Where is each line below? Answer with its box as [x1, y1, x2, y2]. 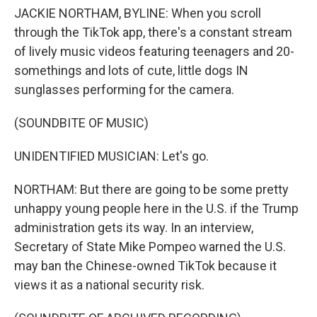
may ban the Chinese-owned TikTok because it [14, 258, 277, 273]
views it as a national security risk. [14, 277, 204, 292]
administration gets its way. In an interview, [14, 220, 253, 235]
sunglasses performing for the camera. [14, 82, 234, 97]
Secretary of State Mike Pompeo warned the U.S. [14, 239, 286, 254]
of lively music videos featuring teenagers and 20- [14, 44, 294, 59]
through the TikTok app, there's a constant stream [14, 25, 292, 40]
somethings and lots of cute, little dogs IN [14, 63, 248, 78]
